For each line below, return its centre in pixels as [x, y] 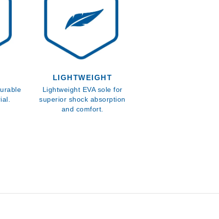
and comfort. [82, 109]
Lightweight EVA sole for [82, 89]
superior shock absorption [82, 99]
